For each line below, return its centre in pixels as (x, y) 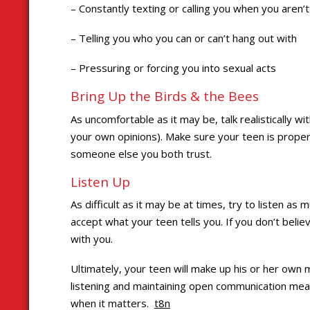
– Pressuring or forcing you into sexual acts (173, 68)
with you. (92, 239)
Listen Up (100, 182)
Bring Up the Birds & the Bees (165, 97)
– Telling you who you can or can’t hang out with (184, 38)
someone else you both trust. (141, 153)
